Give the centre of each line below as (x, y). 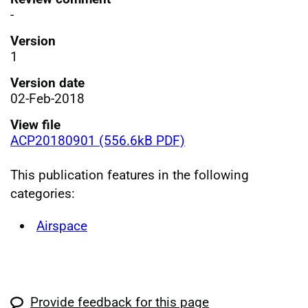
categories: (43, 193)
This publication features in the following (130, 175)
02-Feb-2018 (47, 98)
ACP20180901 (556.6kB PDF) (98, 140)
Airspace (62, 225)
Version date (47, 82)
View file (35, 124)
